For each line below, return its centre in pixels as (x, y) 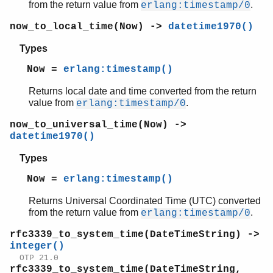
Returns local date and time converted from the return (143, 91)
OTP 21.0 (39, 258)
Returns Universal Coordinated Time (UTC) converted (145, 200)
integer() (37, 246)
